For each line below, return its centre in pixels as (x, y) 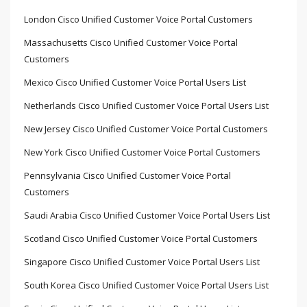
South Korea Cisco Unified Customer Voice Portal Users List (146, 285)
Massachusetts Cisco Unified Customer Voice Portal (131, 43)
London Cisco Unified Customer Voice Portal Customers (138, 20)
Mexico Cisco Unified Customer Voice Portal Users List (135, 83)
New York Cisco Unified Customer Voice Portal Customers (142, 152)
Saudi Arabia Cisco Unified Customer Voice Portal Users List (147, 216)
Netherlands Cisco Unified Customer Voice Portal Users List (146, 106)
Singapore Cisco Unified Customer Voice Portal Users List (142, 262)
